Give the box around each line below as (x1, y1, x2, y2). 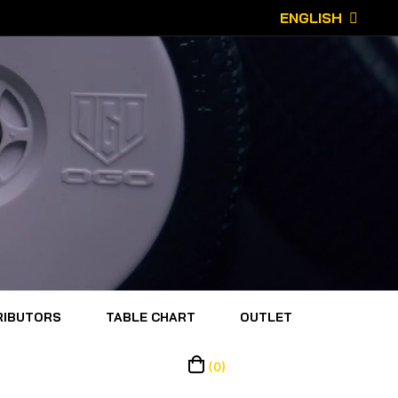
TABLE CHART (105, 309, 195, 325)
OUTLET (239, 309, 292, 325)
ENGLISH (280, 9, 342, 27)
